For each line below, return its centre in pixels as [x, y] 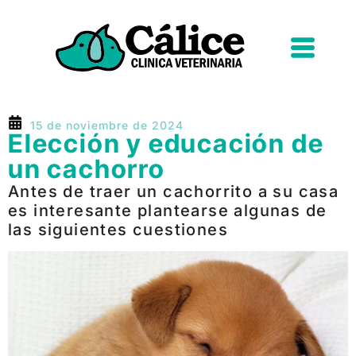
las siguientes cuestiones [118, 230]
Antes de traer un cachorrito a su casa [174, 192]
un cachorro [87, 169]
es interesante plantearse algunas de [168, 211]
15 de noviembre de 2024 [107, 125]
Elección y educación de [166, 143]
